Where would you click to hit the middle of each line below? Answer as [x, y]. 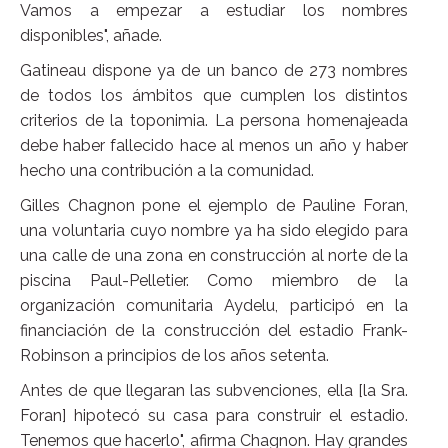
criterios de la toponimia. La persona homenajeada [214, 121]
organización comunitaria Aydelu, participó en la [214, 306]
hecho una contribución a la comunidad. [167, 171]
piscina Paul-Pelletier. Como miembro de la [214, 281]
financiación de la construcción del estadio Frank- [214, 331]
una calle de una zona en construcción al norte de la [214, 256]
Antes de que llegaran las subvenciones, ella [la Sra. [214, 391]
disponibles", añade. [91, 36]
